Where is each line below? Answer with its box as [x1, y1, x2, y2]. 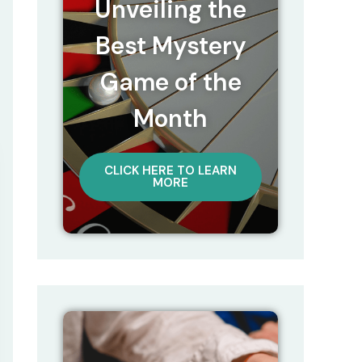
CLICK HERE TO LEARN [104, 162, 237, 179]
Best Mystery [95, 30, 246, 62]
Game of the [99, 66, 242, 99]
